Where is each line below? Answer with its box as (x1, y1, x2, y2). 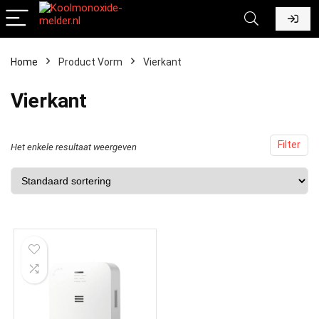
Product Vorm (58, 56, 122, 68)
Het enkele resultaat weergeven (11, 142, 137, 152)
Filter (278, 139, 300, 151)
